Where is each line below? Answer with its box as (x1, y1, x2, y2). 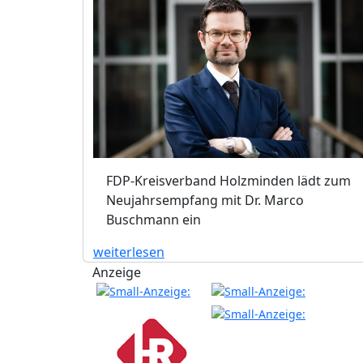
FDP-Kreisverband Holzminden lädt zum (106, 171, 351, 190)
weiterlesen (93, 242, 164, 261)
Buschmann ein (106, 210, 201, 228)
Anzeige (92, 263, 141, 281)
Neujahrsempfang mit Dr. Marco (106, 190, 304, 209)
